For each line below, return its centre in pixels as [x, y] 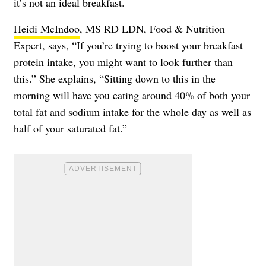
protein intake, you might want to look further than [123, 62]
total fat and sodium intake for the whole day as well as [132, 112]
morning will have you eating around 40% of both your [132, 95]
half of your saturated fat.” [70, 129]
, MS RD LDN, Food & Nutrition [152, 29]
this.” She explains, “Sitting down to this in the [115, 79]
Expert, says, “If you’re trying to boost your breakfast [128, 45]
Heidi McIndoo [47, 29]
